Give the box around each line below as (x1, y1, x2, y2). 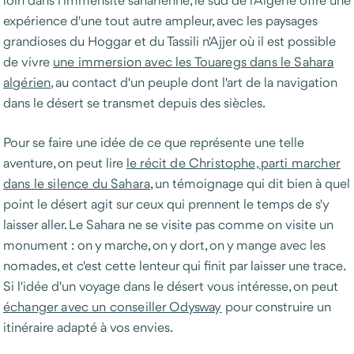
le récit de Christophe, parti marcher (126, 153, 341, 171)
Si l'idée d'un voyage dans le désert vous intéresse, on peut (3, 277, 338, 295)
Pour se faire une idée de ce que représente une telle (3, 133, 304, 151)
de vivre (3, 52, 53, 70)
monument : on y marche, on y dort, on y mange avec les (3, 235, 326, 254)
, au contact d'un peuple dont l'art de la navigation (51, 73, 338, 91)
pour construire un (221, 297, 331, 315)
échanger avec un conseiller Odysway (3, 297, 222, 315)
